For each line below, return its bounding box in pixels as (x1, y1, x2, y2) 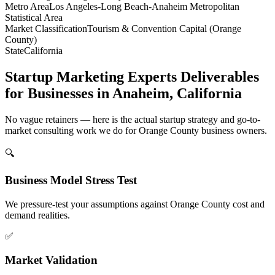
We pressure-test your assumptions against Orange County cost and (5, 199, 265, 210)
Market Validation (5, 253, 98, 266)
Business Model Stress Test (5, 174, 137, 187)
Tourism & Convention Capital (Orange (87, 23, 241, 34)
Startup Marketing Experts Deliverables (5, 68, 259, 85)
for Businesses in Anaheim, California (5, 85, 242, 101)
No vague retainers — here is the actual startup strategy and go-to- (5, 114, 260, 125)
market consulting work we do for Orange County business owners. (5, 125, 267, 136)
